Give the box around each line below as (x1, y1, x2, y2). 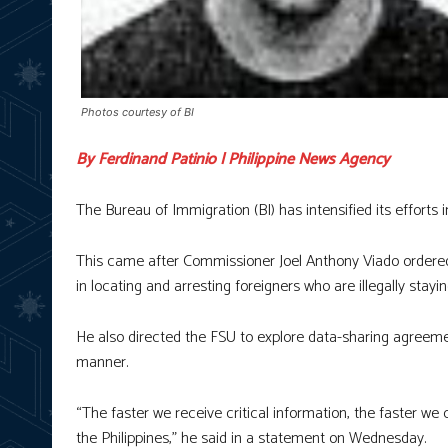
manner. (76, 349, 128, 377)
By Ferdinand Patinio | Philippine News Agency (76, 146, 390, 174)
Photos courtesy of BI (81, 105, 194, 120)
